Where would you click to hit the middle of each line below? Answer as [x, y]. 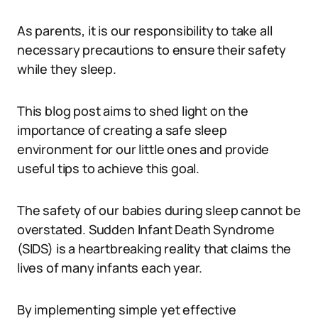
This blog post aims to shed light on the [133, 111]
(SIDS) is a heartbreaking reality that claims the [154, 248]
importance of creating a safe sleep [122, 130]
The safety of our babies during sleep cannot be [159, 210]
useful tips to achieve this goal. [109, 168]
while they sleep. [67, 69]
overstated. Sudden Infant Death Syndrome [146, 229]
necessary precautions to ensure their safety [152, 50]
